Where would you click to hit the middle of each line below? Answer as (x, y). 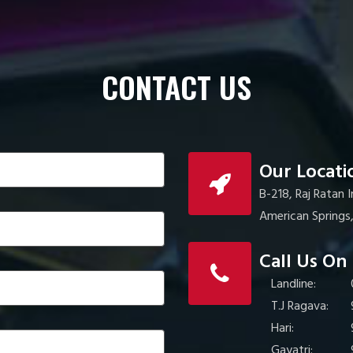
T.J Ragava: (300, 306)
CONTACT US (176, 86)
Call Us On (303, 262)
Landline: (294, 284)
